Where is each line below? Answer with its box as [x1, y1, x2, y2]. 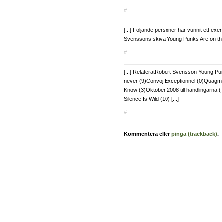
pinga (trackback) [171, 130, 217, 137]
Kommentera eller [124, 130, 171, 137]
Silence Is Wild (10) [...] [124, 96, 179, 102]
